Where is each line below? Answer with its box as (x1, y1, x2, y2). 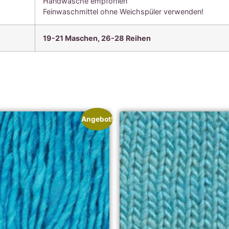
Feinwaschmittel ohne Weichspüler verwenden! (43, 7, 204, 16)
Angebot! (81, 114, 113, 123)
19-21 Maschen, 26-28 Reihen (43, 33, 151, 42)
